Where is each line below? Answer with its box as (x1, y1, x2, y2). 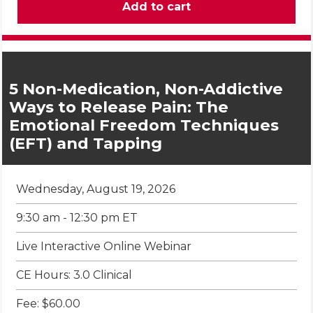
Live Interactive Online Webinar (16, 240, 191, 254)
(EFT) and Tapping (9, 133, 162, 154)
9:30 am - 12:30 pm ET (16, 211, 138, 225)
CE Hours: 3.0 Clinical (16, 268, 132, 282)
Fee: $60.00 (16, 297, 80, 311)
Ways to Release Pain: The (9, 97, 228, 117)
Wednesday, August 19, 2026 (16, 182, 175, 196)
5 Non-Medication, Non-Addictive (9, 79, 283, 99)
